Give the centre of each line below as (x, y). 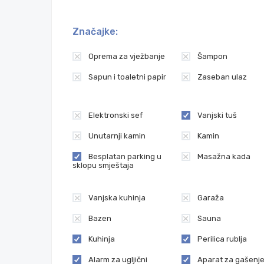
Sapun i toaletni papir (127, 77)
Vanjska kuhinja (117, 198)
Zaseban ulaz (222, 77)
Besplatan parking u (125, 156)
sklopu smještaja (103, 165)
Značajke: (95, 32)
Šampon (212, 56)
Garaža (210, 198)
